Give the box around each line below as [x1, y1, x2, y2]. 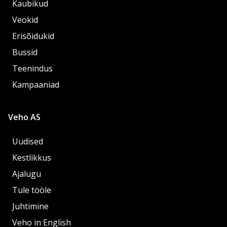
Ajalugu [12, 168, 41, 179]
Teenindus [12, 63, 53, 74]
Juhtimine [12, 201, 51, 212]
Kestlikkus [12, 152, 51, 163]
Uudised [12, 136, 43, 147]
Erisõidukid [12, 30, 54, 42]
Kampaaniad [12, 79, 59, 90]
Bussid [12, 47, 37, 58]
